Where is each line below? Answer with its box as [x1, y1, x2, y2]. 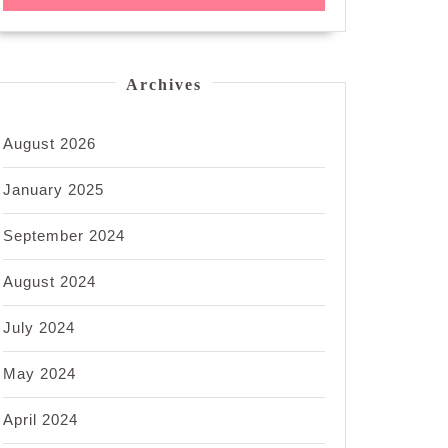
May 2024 [3, 365, 76, 383]
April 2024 [3, 411, 78, 429]
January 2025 [3, 181, 104, 199]
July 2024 [3, 319, 75, 337]
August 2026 [3, 135, 96, 153]
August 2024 [3, 273, 96, 291]
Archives [126, 76, 202, 94]
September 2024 [3, 227, 125, 245]
